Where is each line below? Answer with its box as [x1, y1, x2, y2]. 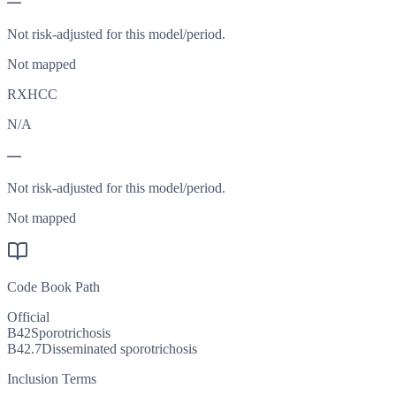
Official [7, 309, 49, 325]
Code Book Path [7, 279, 100, 295]
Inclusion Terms [7, 371, 96, 387]
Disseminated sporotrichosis [42, 341, 197, 357]
